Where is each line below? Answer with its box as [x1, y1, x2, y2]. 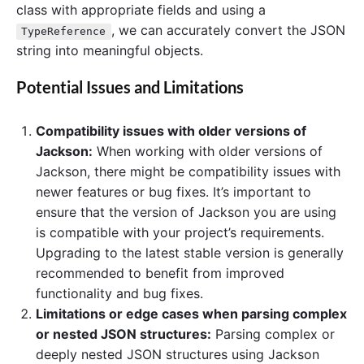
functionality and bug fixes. [36, 284, 203, 301]
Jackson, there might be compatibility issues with [36, 162, 340, 180]
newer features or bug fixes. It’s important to [36, 183, 311, 200]
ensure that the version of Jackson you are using [36, 203, 336, 220]
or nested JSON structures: [36, 325, 211, 342]
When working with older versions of [93, 142, 323, 159]
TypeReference [21, 25, 106, 38]
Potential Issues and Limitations [16, 77, 244, 97]
